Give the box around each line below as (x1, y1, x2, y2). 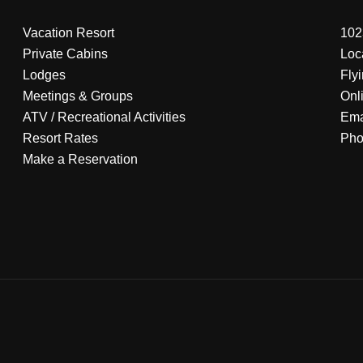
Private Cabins (22, 47, 108, 61)
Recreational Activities (57, 110, 186, 124)
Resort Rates (22, 131, 98, 145)
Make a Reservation (22, 152, 138, 166)
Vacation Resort (22, 26, 114, 40)
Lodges (22, 68, 66, 82)
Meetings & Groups (22, 89, 133, 103)
